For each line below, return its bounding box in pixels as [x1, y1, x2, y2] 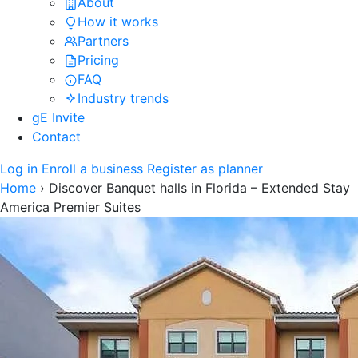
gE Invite [32, 109, 85, 125]
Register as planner [147, 160, 263, 177]
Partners [78, 32, 129, 49]
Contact [32, 128, 81, 145]
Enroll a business [42, 160, 143, 177]
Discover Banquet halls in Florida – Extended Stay [49, 179, 350, 196]
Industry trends [78, 89, 169, 106]
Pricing [78, 51, 119, 68]
